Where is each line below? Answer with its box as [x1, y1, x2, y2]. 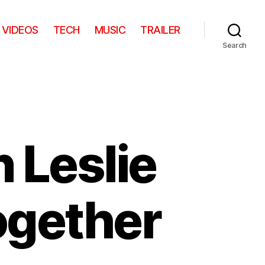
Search [222, 41, 247, 50]
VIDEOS [1, 23, 38, 36]
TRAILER [140, 23, 180, 36]
